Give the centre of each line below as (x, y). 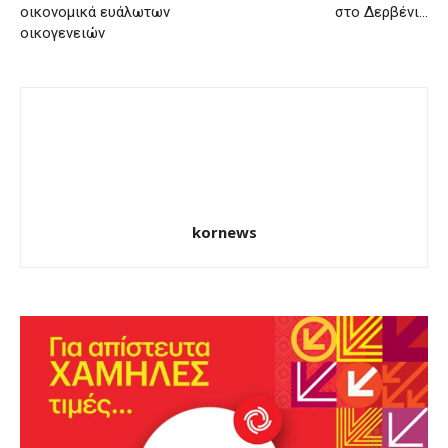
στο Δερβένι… (381, 12)
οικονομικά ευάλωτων (95, 12)
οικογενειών (62, 33)
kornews (224, 232)
